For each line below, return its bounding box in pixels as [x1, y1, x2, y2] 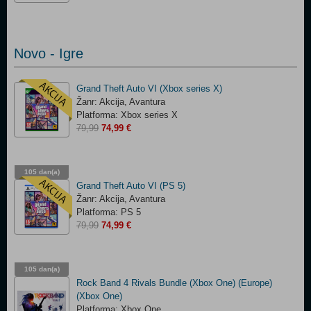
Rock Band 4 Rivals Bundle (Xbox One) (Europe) [76, 278, 272, 288]
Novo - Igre [14, 46, 83, 61]
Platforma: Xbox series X [76, 110, 178, 120]
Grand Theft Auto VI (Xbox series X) [76, 83, 222, 94]
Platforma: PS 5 [76, 207, 141, 217]
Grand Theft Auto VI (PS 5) [76, 180, 185, 191]
